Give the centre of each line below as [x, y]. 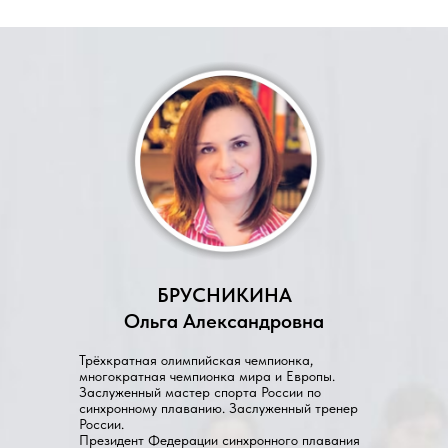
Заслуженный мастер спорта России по [200, 392]
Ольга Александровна [224, 321]
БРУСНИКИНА [224, 295]
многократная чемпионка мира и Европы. [207, 376]
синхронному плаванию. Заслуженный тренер [218, 408]
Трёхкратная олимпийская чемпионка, [196, 360]
